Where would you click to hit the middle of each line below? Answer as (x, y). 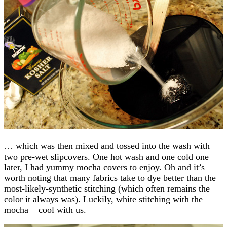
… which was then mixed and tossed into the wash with (107, 146)
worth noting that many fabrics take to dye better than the (110, 178)
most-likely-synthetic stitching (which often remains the (107, 188)
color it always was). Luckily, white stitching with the (103, 199)
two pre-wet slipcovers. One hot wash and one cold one (106, 156)
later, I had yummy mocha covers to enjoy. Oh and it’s (104, 167)
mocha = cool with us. (45, 210)
